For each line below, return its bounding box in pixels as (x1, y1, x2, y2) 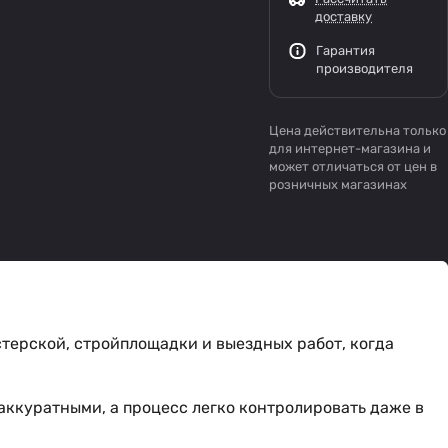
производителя (316, 61, 413, 76)
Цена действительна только (269, 123, 446, 138)
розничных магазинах (269, 177, 407, 192)
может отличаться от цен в (269, 159, 437, 174)
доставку (315, 9, 372, 24)
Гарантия (316, 43, 375, 58)
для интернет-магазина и (269, 141, 431, 156)
